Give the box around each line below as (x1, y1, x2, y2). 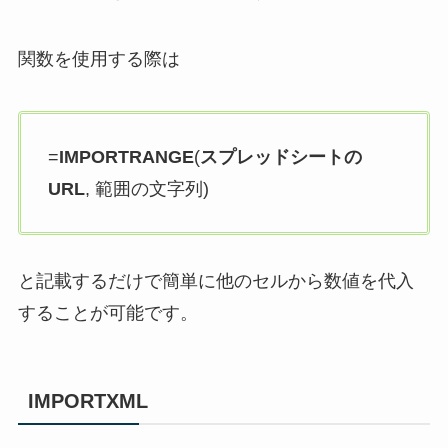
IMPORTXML (27, 389, 148, 412)
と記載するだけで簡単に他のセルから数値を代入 (17, 270, 414, 291)
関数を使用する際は (17, 49, 180, 70)
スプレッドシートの (199, 146, 362, 167)
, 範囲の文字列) (84, 178, 209, 199)
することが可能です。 (17, 302, 198, 323)
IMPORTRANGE (58, 146, 194, 167)
